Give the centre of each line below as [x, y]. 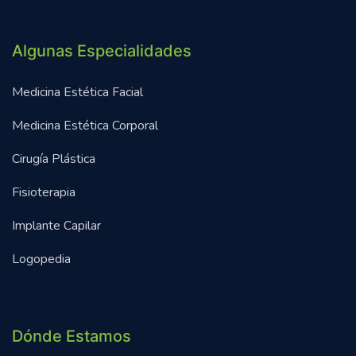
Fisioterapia [44, 193]
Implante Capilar [56, 226]
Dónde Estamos [72, 337]
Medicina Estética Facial [77, 93]
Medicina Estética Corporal [85, 126]
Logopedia [41, 259]
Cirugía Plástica [54, 159]
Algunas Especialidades [102, 51]
